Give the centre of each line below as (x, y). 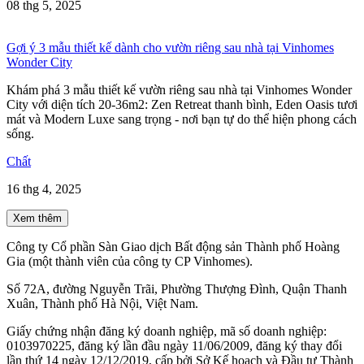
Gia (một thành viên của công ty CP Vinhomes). (130, 261)
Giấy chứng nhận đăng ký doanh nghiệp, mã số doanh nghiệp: (167, 331)
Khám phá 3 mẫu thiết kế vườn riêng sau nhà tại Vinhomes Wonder (179, 89)
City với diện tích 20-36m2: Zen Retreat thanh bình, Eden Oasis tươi (182, 104)
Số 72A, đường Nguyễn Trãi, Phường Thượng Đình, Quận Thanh (177, 288)
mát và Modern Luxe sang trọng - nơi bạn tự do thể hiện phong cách (182, 119)
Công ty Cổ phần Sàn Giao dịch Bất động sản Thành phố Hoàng (173, 246)
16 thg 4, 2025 (44, 188)
